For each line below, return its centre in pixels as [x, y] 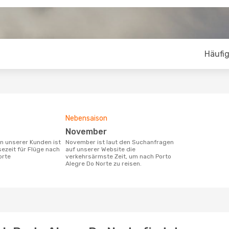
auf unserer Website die [100, 149]
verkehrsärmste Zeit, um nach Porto [118, 156]
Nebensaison [86, 118]
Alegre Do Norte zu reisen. [104, 164]
